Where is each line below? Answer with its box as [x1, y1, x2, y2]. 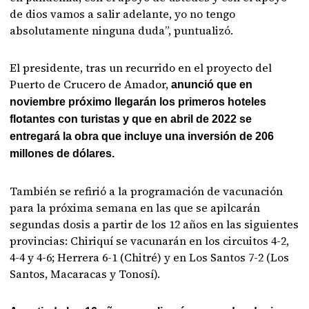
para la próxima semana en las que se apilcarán [10, 199, 261, 215]
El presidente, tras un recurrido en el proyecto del [10, 59, 272, 75]
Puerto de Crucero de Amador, [10, 76, 172, 92]
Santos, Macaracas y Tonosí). [10, 266, 161, 281]
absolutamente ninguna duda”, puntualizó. [10, 22, 234, 38]
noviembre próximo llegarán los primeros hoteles [10, 95, 267, 108]
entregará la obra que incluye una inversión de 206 [10, 130, 275, 142]
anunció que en [171, 78, 253, 90]
